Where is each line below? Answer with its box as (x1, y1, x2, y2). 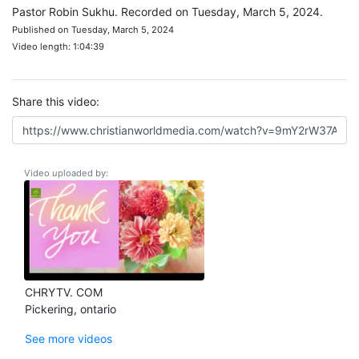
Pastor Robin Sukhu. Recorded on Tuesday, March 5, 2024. (12, 5, 323, 18)
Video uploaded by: (24, 167, 108, 179)
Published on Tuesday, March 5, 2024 (12, 24, 174, 35)
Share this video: (12, 95, 99, 108)
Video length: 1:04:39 (12, 41, 104, 52)
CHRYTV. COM (25, 285, 103, 299)
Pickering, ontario (25, 302, 116, 316)
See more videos (25, 332, 112, 345)
